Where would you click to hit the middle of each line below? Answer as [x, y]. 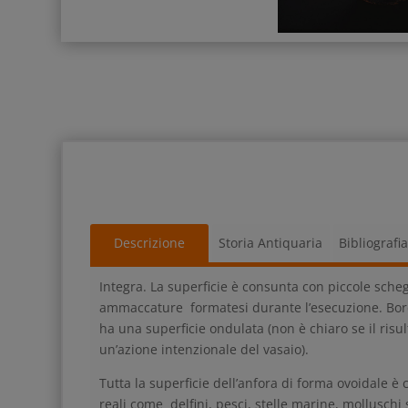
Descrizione [149, 242]
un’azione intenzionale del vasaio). [204, 349]
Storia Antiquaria [271, 242]
